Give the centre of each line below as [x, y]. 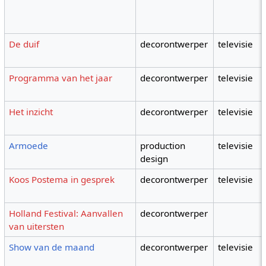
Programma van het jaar [61, 78]
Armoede [29, 146]
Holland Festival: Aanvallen [66, 213]
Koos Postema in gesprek [62, 180]
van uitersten [37, 227]
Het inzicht [31, 112]
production [163, 146]
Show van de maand [52, 247]
